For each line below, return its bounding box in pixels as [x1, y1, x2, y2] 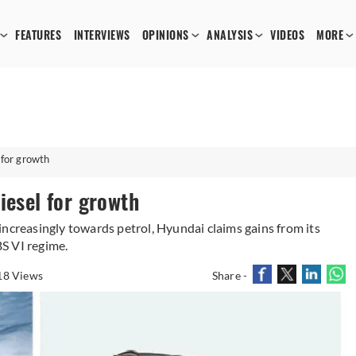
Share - [211, 269, 248, 282]
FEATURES [15, 28, 62, 43]
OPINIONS [141, 28, 189, 43]
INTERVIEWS [73, 28, 130, 43]
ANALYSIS [207, 28, 253, 43]
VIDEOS [270, 28, 305, 43]
